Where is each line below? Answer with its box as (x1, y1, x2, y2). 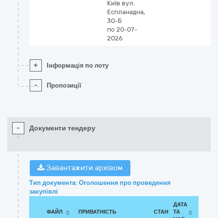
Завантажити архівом (44, 163, 123, 172)
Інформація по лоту (47, 62, 109, 69)
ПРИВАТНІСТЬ (78, 209, 116, 215)
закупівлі (29, 188, 58, 195)
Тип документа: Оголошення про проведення (29, 179, 171, 186)
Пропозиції (47, 82, 81, 89)
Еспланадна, (107, 8, 145, 16)
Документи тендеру (29, 124, 95, 132)
